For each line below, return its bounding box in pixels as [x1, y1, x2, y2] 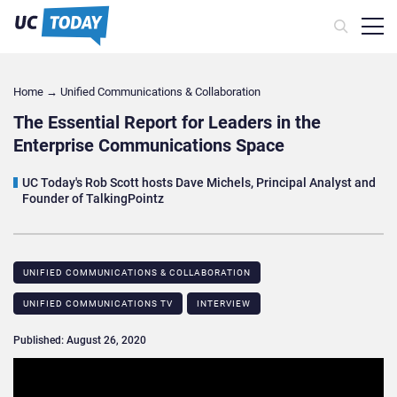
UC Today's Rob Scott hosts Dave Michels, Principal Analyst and [22, 175, 376, 191]
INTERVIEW [197, 299, 251, 309]
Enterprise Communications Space [13, 135, 284, 157]
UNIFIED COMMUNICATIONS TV [23, 299, 173, 309]
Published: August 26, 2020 [13, 334, 146, 347]
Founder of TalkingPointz [22, 191, 164, 206]
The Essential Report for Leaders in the [13, 112, 321, 134]
